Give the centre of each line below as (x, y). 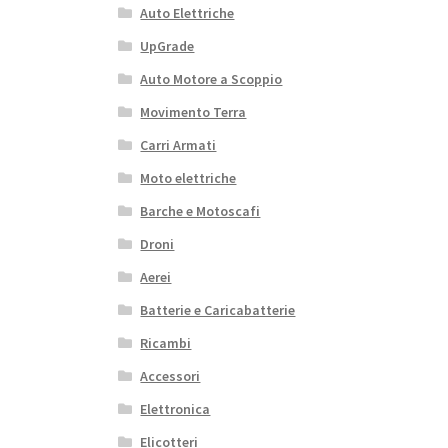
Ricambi (166, 343)
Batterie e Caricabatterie (218, 310)
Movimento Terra (193, 112)
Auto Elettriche (187, 13)
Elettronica (175, 409)
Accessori (170, 376)
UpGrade (167, 46)
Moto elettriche (188, 178)
